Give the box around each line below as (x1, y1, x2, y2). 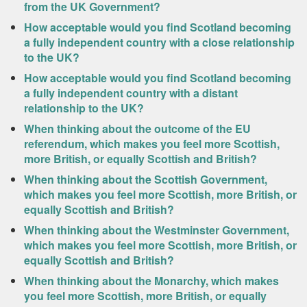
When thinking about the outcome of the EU (24, 121, 251, 136)
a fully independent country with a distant (24, 85, 238, 101)
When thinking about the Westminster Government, (24, 222, 289, 238)
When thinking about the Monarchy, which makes (24, 273, 279, 288)
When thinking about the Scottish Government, (24, 171, 267, 187)
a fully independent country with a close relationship (24, 34, 295, 50)
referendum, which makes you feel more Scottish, (24, 136, 280, 151)
